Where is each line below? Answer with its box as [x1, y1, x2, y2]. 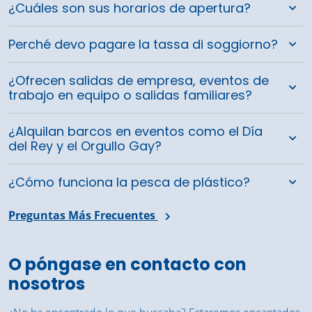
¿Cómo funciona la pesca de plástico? [8, 173, 250, 192]
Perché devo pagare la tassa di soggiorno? [8, 36, 278, 54]
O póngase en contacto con [8, 253, 247, 276]
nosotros [8, 272, 85, 296]
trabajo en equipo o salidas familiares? [8, 86, 252, 104]
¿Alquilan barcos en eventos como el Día [8, 123, 263, 141]
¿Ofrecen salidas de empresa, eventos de [8, 72, 269, 90]
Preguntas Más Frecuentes [8, 208, 158, 224]
